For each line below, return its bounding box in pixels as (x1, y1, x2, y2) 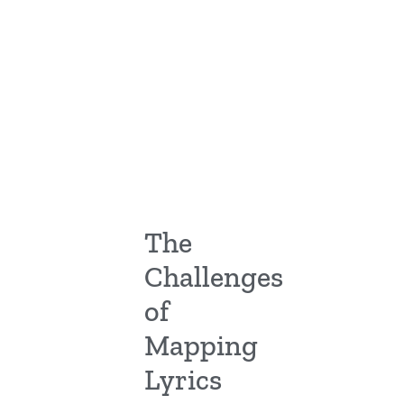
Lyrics (144, 363, 222, 398)
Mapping (144, 328, 258, 363)
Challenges (144, 260, 283, 295)
